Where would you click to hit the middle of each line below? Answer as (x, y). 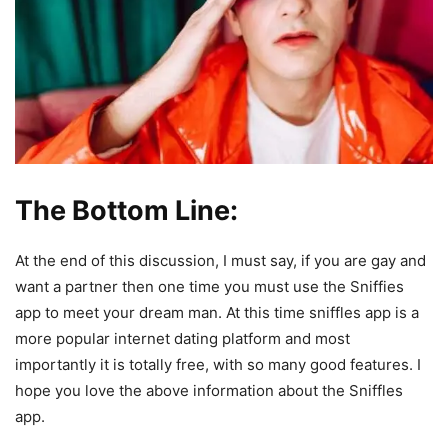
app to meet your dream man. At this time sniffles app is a (217, 313)
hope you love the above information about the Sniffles (209, 391)
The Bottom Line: (126, 211)
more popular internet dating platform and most (182, 339)
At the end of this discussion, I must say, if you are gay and (220, 261)
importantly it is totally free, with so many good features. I (218, 365)
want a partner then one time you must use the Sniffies (209, 287)
